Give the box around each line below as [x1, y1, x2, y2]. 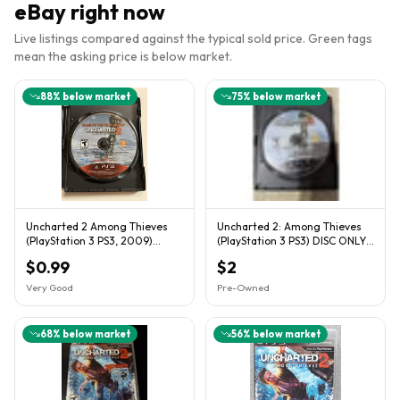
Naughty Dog [217, 247, 284, 262]
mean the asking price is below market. [14, 47, 232, 64]
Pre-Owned [217, 280, 270, 294]
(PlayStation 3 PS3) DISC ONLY [217, 233, 366, 247]
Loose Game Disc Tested [26, 247, 148, 262]
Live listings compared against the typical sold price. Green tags [14, 29, 372, 46]
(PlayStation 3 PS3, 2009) [26, 233, 153, 247]
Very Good [26, 280, 73, 294]
